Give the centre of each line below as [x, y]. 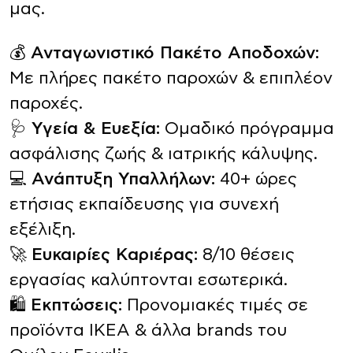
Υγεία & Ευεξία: [96, 129]
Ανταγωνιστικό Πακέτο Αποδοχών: [175, 53]
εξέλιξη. [43, 230]
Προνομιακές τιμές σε [215, 305]
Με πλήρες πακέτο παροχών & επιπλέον [171, 78]
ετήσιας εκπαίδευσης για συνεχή [144, 204]
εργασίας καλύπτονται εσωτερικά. [149, 280]
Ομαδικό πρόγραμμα [247, 129]
